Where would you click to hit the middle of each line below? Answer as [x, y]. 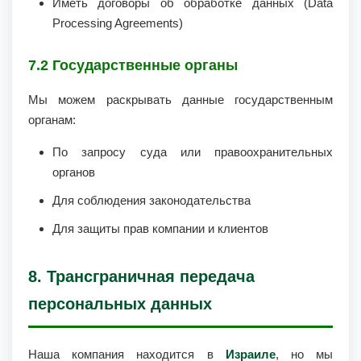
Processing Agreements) [118, 23]
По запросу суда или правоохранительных [193, 152]
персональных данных [120, 304]
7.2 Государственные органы [133, 65]
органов [74, 172]
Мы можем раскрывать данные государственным [180, 100]
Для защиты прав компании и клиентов [160, 228]
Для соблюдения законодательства [151, 200]
